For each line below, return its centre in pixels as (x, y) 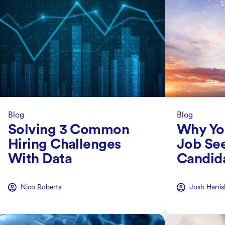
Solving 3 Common (69, 130)
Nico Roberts (41, 187)
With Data (40, 159)
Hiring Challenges (65, 145)
